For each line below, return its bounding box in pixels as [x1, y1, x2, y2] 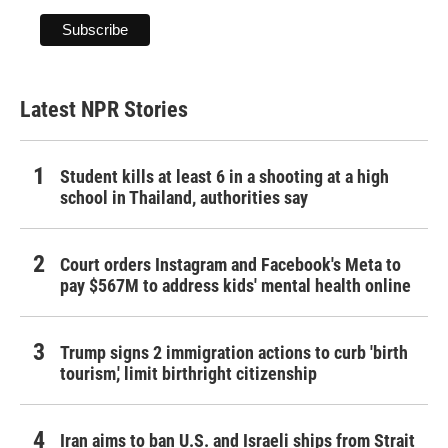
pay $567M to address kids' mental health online [60, 275, 411, 297]
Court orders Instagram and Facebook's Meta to [60, 254, 401, 276]
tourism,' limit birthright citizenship [60, 363, 317, 385]
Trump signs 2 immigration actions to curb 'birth [60, 342, 408, 364]
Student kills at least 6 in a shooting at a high [60, 166, 389, 188]
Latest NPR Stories [20, 97, 188, 123]
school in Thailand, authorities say [60, 187, 308, 209]
